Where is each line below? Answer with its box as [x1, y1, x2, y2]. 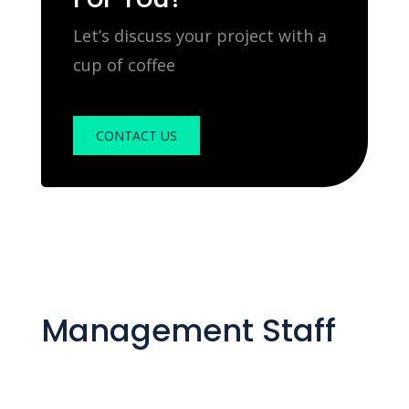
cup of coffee [72, 54, 175, 76]
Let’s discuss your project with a [72, 25, 327, 47]
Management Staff [40, 309, 336, 352]
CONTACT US [95, 127, 177, 144]
